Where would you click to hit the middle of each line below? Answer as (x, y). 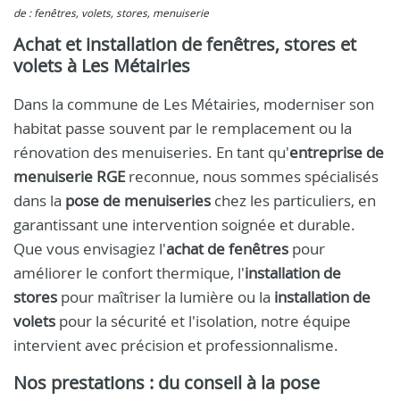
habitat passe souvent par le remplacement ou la (183, 128)
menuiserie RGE (69, 176)
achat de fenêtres (227, 249)
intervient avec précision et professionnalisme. (176, 345)
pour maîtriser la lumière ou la (166, 297)
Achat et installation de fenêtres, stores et (185, 44)
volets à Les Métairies (102, 66)
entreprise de (337, 152)
